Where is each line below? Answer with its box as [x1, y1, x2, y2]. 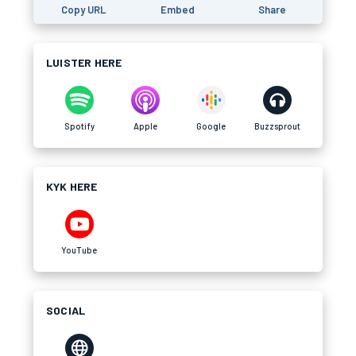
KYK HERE [46, 180, 98, 193]
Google [196, 121, 226, 131]
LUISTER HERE [46, 56, 122, 69]
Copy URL [61, 3, 106, 16]
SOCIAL [46, 304, 86, 317]
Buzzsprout [253, 121, 300, 131]
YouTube [61, 245, 97, 255]
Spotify [64, 121, 95, 131]
